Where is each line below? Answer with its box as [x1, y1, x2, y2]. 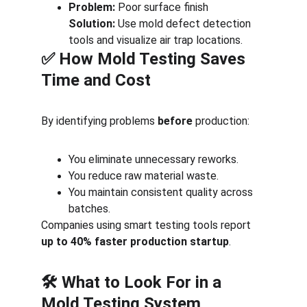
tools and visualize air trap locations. [69, 34, 243, 47]
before [158, 114, 193, 127]
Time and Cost [41, 71, 151, 90]
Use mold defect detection [115, 17, 254, 30]
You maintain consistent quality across [69, 186, 256, 199]
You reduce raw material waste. [69, 169, 219, 182]
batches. [69, 202, 110, 215]
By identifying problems [41, 114, 158, 127]
